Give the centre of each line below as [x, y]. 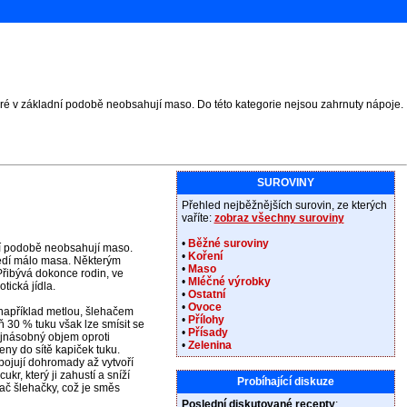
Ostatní [206, 294]
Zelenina [209, 345]
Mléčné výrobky [229, 282]
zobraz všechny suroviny [279, 218]
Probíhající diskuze [285, 382]
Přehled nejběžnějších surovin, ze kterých [284, 205]
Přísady [208, 333]
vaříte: [198, 218]
